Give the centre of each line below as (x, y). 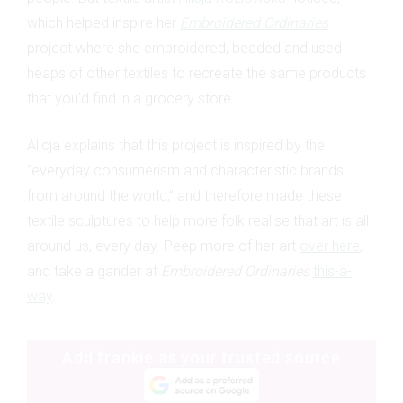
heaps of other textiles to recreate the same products (197, 73)
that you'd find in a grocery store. (131, 98)
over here (330, 246)
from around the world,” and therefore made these (184, 195)
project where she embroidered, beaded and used (184, 48)
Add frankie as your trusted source (201, 357)
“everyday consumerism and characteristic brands (185, 170)
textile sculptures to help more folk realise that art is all (198, 220)
